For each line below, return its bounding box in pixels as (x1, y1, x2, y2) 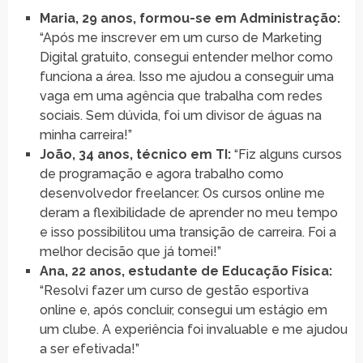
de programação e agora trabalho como (39, 165, 284, 181)
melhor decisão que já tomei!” (39, 243, 221, 259)
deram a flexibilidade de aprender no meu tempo (39, 204, 338, 220)
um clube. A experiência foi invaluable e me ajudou (39, 321, 348, 337)
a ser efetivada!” (39, 340, 139, 357)
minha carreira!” (39, 126, 132, 143)
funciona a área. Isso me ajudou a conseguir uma (39, 68, 334, 84)
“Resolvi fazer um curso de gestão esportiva (39, 282, 309, 298)
